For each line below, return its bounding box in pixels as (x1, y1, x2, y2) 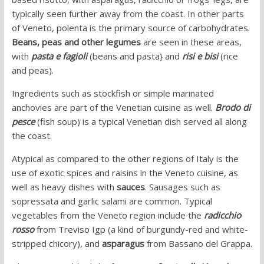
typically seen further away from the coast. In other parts (11, 8, 244, 20)
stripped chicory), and (11, 237, 102, 250)
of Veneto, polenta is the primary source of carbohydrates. (11, 22, 250, 34)
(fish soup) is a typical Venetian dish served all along (34, 115, 247, 128)
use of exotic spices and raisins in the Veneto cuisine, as (11, 167, 238, 179)
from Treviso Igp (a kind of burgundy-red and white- (34, 223, 248, 236)
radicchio (203, 209, 241, 222)
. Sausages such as (144, 181, 220, 193)
